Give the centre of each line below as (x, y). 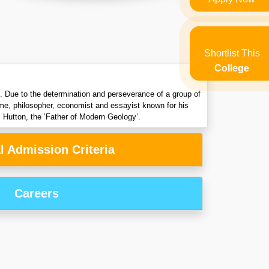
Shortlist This (232, 53)
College (232, 68)
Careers (37, 194)
